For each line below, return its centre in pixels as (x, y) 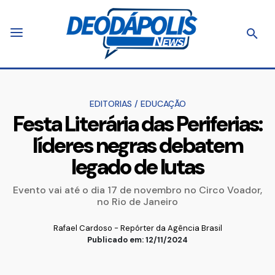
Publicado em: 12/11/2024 (137, 240)
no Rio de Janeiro (137, 202)
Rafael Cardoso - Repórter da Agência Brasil (137, 228)
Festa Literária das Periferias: (137, 124)
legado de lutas (137, 167)
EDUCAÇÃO (163, 104)
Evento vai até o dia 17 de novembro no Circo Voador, (137, 190)
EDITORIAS (112, 104)
